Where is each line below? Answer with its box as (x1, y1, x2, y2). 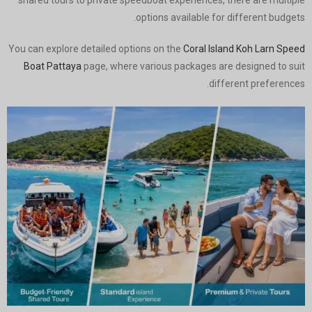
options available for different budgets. (136, 12, 305, 24)
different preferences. (209, 78, 305, 90)
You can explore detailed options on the (8, 43, 183, 55)
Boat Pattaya (24, 61, 81, 72)
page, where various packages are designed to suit (81, 61, 305, 72)
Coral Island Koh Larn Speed (183, 43, 305, 55)
